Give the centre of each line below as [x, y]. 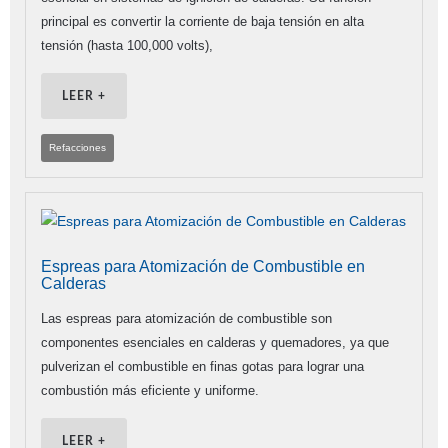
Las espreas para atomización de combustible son [186, 319]
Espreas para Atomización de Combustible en [203, 267]
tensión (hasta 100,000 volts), [127, 45]
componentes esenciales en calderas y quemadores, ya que [215, 343]
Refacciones [77, 147]
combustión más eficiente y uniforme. [150, 391]
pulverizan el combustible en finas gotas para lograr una [202, 367]
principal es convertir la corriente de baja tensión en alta [202, 21]
